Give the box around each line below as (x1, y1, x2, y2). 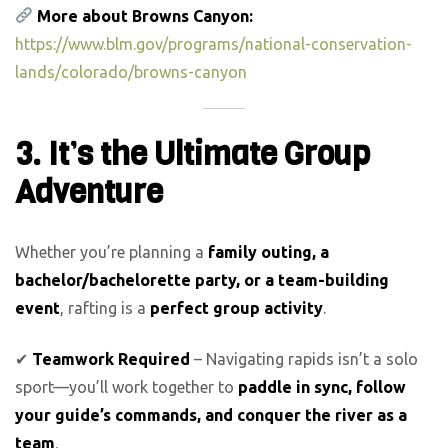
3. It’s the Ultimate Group (15, 132, 370, 176)
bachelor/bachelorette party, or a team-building (15, 271, 389, 290)
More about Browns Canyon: (37, 6, 254, 25)
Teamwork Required (32, 349, 190, 368)
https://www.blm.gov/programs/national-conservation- (15, 34, 412, 53)
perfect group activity (150, 299, 323, 318)
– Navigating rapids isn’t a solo (190, 349, 418, 368)
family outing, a (208, 243, 329, 262)
